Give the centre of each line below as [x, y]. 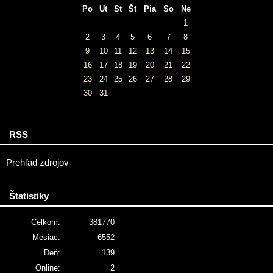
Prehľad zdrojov [37, 163]
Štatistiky [29, 196]
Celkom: [46, 222]
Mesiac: [46, 237]
